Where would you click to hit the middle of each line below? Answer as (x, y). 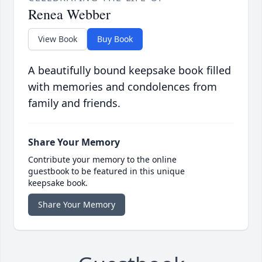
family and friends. (74, 103)
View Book (58, 39)
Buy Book (115, 39)
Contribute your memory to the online (102, 160)
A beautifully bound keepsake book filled (130, 70)
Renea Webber (69, 14)
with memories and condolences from (123, 87)
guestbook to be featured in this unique (106, 171)
